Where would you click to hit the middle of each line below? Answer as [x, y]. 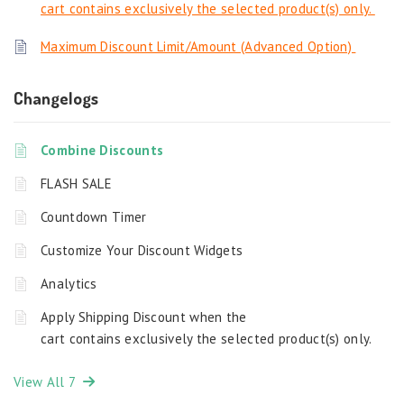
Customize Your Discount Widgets [144, 250]
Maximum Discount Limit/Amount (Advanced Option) [198, 46]
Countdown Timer [96, 217]
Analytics [69, 284]
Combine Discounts [104, 150]
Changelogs [56, 98]
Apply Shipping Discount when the [144, 317]
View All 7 [48, 382]
